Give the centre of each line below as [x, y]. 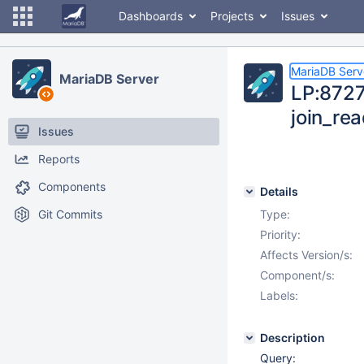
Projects [232, 16]
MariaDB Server [109, 79]
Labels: [279, 295]
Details [279, 191]
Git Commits [70, 214]
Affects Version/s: [306, 255]
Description [292, 338]
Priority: [280, 234]
